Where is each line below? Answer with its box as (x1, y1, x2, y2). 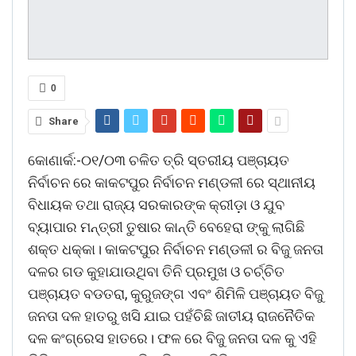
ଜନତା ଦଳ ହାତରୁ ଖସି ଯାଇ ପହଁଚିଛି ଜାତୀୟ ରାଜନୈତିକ (28, 307, 315, 324)
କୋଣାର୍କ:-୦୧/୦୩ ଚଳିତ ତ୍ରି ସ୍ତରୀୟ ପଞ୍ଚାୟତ (28, 151, 289, 168)
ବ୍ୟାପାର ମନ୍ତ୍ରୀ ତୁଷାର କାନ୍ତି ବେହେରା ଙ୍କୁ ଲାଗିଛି (28, 218, 304, 235)
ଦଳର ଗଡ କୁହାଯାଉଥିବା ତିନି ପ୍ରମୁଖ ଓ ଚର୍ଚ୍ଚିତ (28, 262, 284, 280)
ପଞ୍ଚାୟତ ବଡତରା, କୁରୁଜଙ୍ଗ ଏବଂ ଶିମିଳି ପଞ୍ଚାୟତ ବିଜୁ (28, 284, 323, 302)
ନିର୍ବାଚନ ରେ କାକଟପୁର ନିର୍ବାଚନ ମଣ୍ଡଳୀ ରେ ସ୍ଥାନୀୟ (28, 173, 315, 191)
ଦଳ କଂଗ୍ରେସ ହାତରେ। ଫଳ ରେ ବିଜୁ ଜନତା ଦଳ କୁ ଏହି (28, 329, 320, 346)
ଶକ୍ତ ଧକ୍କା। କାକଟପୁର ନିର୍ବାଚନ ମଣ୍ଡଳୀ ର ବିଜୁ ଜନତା (28, 240, 323, 257)
